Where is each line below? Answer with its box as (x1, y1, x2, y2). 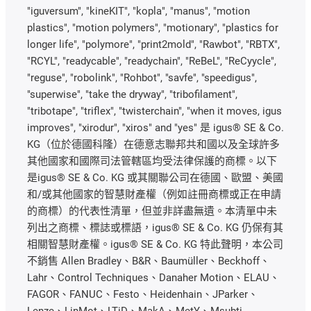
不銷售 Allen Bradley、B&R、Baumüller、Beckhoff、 (27, 254, 270, 267)
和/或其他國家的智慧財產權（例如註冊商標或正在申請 (27, 187, 281, 201)
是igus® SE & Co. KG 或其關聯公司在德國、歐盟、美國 (27, 171, 283, 184)
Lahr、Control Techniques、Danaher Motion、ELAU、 (27, 271, 280, 284)
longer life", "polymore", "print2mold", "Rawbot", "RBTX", (27, 37, 280, 51)
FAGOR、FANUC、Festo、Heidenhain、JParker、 (27, 287, 258, 301)
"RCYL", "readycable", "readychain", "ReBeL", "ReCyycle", (27, 54, 276, 67)
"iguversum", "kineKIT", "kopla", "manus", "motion (27, 4, 250, 17)
